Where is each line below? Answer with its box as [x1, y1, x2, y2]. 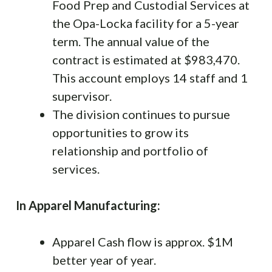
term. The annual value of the [52, 33, 209, 49]
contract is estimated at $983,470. [52, 52, 240, 67]
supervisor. [52, 88, 112, 103]
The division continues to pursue [52, 106, 230, 121]
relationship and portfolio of [52, 143, 208, 158]
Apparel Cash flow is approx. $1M [52, 234, 233, 249]
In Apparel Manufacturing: [16, 197, 160, 212]
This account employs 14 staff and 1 [52, 70, 248, 85]
